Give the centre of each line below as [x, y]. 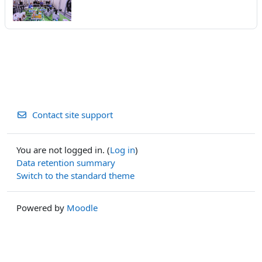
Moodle [82, 208]
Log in [123, 150]
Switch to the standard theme [75, 176]
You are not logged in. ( [63, 150]
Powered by [42, 208]
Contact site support [72, 115]
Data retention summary [66, 163]
